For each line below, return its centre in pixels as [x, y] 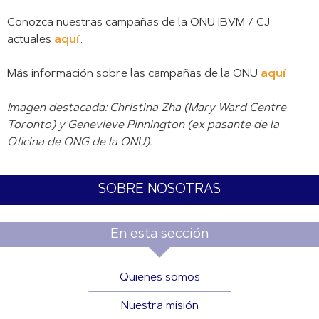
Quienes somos [159, 278]
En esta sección [159, 234]
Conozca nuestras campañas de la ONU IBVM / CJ [138, 22]
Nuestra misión [159, 307]
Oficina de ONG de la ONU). [79, 142]
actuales [31, 40]
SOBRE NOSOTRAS [159, 189]
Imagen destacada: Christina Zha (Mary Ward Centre [147, 108]
